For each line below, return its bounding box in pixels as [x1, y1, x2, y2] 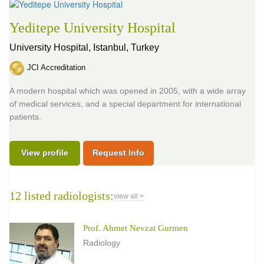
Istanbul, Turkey [93, 42, 159, 52]
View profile [21, 147, 68, 157]
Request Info [93, 147, 144, 157]
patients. [9, 111, 41, 121]
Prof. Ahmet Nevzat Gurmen [83, 223, 188, 233]
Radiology [83, 237, 120, 247]
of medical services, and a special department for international [9, 98, 241, 108]
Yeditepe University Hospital [9, 19, 176, 35]
